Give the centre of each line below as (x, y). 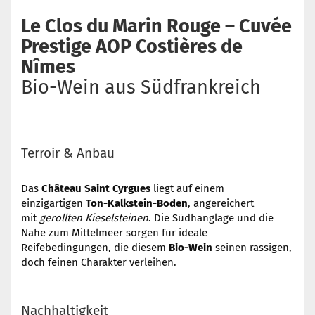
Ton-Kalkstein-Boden (137, 203)
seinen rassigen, (252, 247)
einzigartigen (53, 203)
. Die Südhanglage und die (211, 218)
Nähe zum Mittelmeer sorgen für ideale (114, 233)
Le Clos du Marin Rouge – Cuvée (156, 26)
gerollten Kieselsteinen (94, 218)
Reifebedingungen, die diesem (95, 247)
